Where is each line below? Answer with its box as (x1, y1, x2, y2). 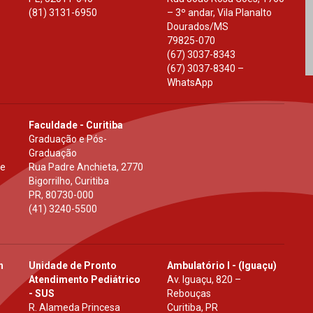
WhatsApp (166, 76, 213, 88)
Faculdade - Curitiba (28, 119, 123, 131)
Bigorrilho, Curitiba (28, 175, 109, 187)
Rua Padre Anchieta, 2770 (28, 161, 143, 173)
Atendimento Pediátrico (28, 273, 140, 285)
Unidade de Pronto (28, 259, 117, 271)
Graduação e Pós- (28, 133, 107, 145)
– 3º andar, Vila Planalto (166, 6, 272, 18)
